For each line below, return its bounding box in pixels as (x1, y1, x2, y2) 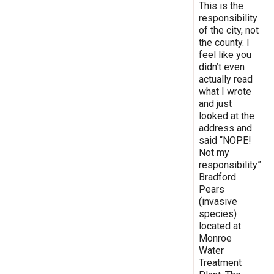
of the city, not (199, 24, 259, 36)
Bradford (199, 171, 236, 183)
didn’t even (199, 61, 245, 73)
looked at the (199, 109, 254, 122)
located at (199, 220, 241, 232)
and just (199, 97, 232, 109)
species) (199, 207, 237, 220)
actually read (199, 73, 253, 85)
